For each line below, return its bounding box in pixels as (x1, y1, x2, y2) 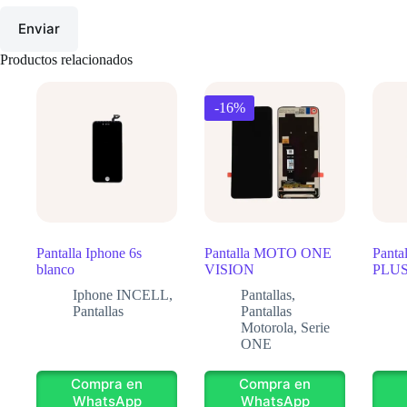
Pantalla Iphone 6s (36, 244, 142, 261)
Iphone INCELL (73, 286, 169, 303)
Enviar (18, 20, 60, 38)
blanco (36, 261, 74, 277)
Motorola (241, 319, 293, 335)
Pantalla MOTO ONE (204, 244, 332, 261)
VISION (204, 261, 254, 277)
